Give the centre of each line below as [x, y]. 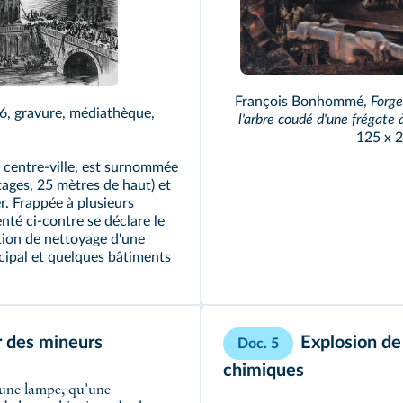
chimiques [264, 371]
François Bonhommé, [302, 102]
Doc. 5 [258, 344]
